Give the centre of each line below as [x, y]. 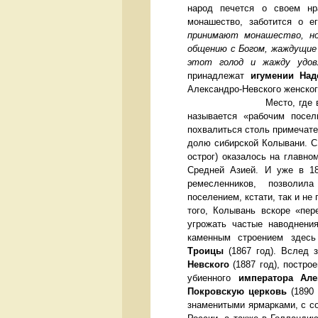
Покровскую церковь [237, 292]
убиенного [213, 278]
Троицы [205, 251]
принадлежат [219, 76]
